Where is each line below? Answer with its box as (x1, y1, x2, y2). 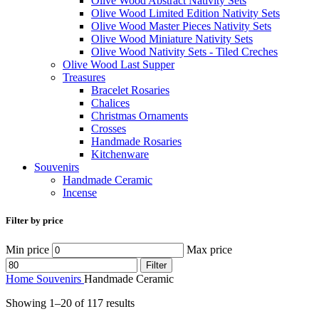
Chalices (91, 97, 130, 110)
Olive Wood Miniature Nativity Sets (91, 33, 253, 46)
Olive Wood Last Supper (63, 58, 174, 71)
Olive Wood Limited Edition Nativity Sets (91, 7, 280, 20)
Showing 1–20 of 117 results (6, 296, 135, 309)
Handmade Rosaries (91, 135, 182, 148)
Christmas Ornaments (91, 110, 188, 122)
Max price (187, 243, 232, 256)
